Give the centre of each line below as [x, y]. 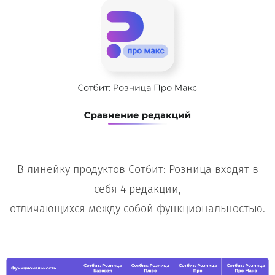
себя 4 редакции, [137, 189]
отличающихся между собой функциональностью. [137, 209]
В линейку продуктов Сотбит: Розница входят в [137, 170]
